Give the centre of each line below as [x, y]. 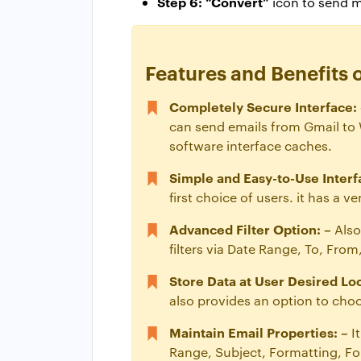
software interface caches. [251, 146]
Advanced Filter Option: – [250, 229]
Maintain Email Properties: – [260, 332]
